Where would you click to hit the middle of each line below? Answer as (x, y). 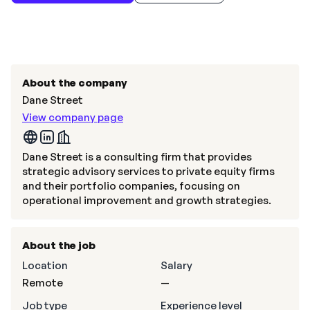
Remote (43, 283)
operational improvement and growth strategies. (147, 200)
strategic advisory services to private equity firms (148, 171)
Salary (176, 265)
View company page (73, 117)
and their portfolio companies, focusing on (131, 186)
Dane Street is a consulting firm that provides (137, 157)
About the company (75, 83)
